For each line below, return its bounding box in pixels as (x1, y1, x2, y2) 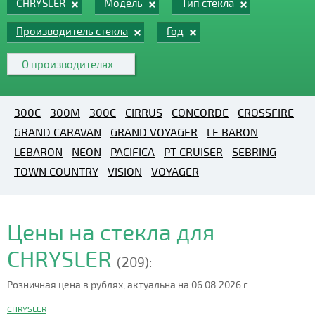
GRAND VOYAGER (110, 125, 198, 139)
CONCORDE (172, 105, 229, 119)
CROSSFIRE (238, 105, 294, 119)
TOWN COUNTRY (14, 165, 98, 178)
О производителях (22, 58, 113, 70)
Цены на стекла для (7, 218, 214, 245)
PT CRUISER (164, 145, 223, 158)
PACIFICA (110, 145, 155, 158)
